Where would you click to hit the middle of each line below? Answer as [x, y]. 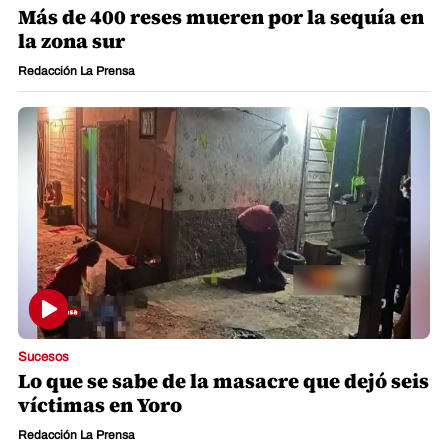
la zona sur [71, 40]
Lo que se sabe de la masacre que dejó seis [223, 380]
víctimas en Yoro [100, 404]
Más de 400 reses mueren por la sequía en [221, 16]
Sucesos [43, 356]
